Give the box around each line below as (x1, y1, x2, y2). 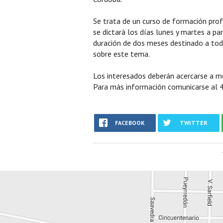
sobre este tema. (93, 49, 150, 59)
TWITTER (180, 119, 208, 127)
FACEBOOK (115, 119, 145, 127)
